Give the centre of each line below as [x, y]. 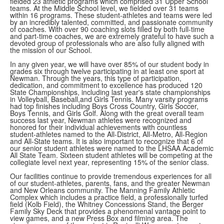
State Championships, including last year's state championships [110, 92]
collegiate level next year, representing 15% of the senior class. [110, 162]
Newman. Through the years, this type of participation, [96, 78]
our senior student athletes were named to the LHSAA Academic [112, 148]
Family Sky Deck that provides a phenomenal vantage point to [108, 211]
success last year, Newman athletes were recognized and [101, 120]
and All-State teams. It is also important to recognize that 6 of [106, 141]
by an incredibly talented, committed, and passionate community [111, 22]
